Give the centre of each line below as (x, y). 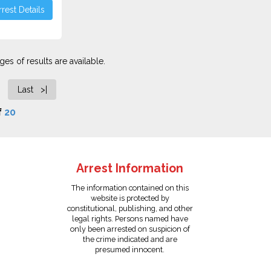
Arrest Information (130, 168)
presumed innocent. (130, 250)
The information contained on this (130, 188)
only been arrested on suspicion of (130, 229)
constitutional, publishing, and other (130, 208)
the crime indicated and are (130, 239)
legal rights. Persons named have (130, 219)
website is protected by (130, 198)
